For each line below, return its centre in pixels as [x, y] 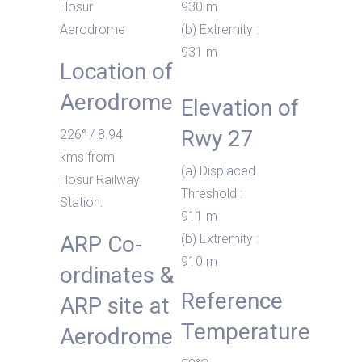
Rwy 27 [217, 139]
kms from [87, 157]
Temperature [246, 332]
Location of [116, 72]
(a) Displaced [218, 171]
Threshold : [212, 194]
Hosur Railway [100, 180]
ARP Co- [101, 244]
